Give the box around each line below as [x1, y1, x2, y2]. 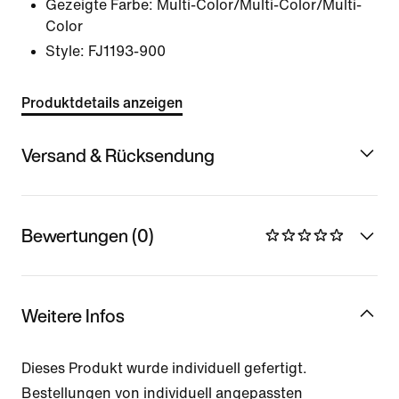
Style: [45, 44, 85, 59]
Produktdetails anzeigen [21, 95, 183, 110]
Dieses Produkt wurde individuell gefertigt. [21, 360, 307, 376]
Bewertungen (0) [21, 222, 154, 248]
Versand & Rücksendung [21, 142, 215, 168]
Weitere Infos [21, 302, 125, 329]
